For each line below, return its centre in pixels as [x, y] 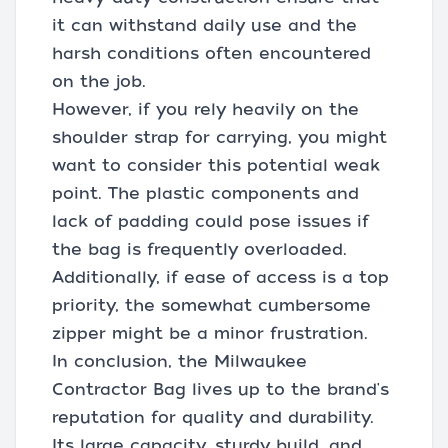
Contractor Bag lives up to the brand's [220, 389]
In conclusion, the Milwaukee [179, 361]
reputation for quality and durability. [213, 417]
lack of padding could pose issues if [210, 221]
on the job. [99, 81]
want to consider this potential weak [216, 165]
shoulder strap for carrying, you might [219, 137]
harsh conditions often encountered [211, 53]
